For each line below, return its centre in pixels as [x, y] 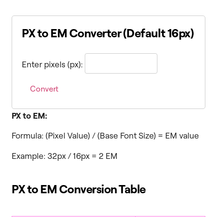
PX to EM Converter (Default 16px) [108, 33]
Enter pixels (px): [52, 64]
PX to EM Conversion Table [79, 189]
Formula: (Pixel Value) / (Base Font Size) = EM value [105, 136]
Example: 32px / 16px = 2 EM [65, 155]
